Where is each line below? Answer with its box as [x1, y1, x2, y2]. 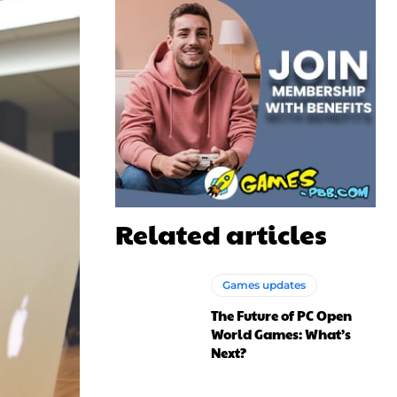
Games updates [222, 278, 307, 292]
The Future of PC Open [211, 306, 353, 325]
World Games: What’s [211, 324, 352, 344]
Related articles [115, 215, 327, 252]
